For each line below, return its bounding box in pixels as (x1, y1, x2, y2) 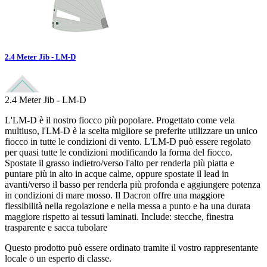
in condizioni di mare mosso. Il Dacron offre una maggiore (5, 190, 225, 201)
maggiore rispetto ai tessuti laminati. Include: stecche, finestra (5, 212, 234, 222)
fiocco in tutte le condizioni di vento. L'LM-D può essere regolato (5, 136, 251, 147)
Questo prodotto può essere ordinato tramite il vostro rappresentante (5, 243, 258, 253)
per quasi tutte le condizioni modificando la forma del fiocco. (5, 147, 232, 158)
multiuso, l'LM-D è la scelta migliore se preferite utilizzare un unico (5, 126, 257, 136)
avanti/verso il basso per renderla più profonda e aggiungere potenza (5, 179, 260, 190)
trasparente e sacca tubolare (5, 222, 107, 233)
